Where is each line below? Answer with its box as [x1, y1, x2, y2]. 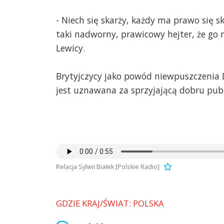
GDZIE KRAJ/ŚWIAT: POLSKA [56, 197, 164, 209]
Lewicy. [56, 41, 85, 54]
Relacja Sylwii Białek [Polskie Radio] [56, 162, 159, 171]
